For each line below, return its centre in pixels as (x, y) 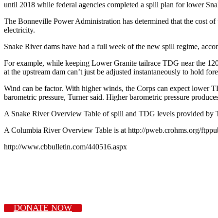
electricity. (19, 30)
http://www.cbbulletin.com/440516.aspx (65, 146)
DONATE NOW (43, 208)
